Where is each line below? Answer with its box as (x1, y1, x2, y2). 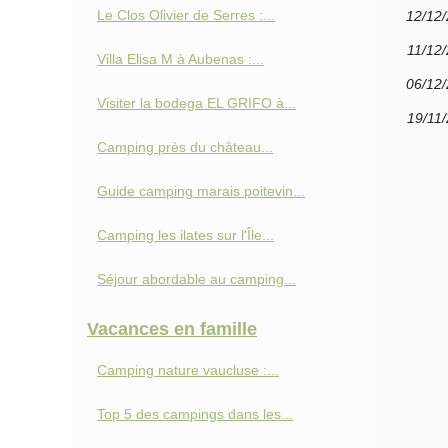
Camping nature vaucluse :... (97, 362, 279, 378)
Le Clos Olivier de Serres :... (97, 7, 275, 23)
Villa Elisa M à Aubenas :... (97, 51, 264, 67)
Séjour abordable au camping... (97, 271, 296, 287)
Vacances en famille (87, 319, 257, 339)
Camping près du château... (97, 139, 273, 155)
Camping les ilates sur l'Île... (97, 227, 274, 243)
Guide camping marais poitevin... (97, 183, 305, 199)
